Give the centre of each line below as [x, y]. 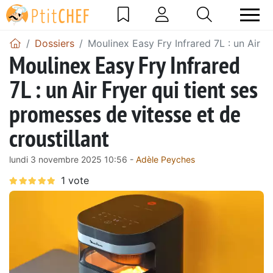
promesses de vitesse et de [125, 113]
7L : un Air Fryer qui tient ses [133, 89]
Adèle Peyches [165, 159]
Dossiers [55, 43]
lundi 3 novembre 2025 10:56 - [73, 159]
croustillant [59, 137]
